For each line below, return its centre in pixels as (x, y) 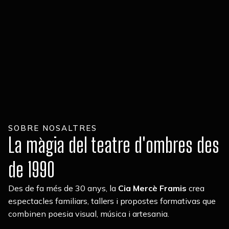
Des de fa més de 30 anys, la (63, 188)
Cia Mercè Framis (152, 188)
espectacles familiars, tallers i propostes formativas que (112, 201)
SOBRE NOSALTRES (53, 128)
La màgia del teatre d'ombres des (114, 145)
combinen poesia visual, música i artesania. (89, 213)
